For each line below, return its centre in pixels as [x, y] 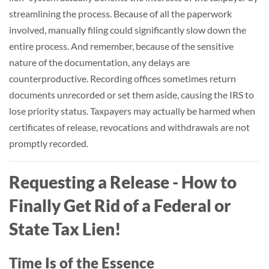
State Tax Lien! [65, 229]
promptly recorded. [49, 143]
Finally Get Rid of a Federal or [120, 205]
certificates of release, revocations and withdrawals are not [129, 127]
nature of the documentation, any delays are [99, 62]
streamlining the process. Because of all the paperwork [120, 14]
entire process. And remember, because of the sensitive [121, 46]
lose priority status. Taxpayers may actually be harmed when [132, 111]
